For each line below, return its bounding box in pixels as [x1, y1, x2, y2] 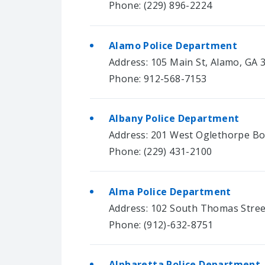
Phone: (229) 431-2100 [109, 145, 212, 159]
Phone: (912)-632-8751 [109, 218, 214, 231]
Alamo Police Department [109, 38, 238, 52]
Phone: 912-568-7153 [109, 72, 207, 85]
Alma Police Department [109, 185, 231, 198]
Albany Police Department [109, 112, 240, 125]
